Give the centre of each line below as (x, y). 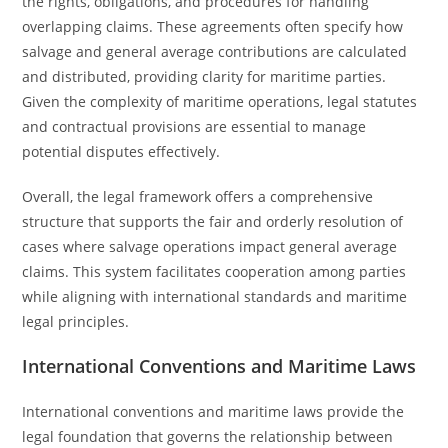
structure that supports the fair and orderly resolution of (213, 221)
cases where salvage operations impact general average (210, 246)
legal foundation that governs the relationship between (208, 436)
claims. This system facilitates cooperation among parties (214, 271)
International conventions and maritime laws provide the (213, 411)
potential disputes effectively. (121, 151)
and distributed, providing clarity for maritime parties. (204, 76)
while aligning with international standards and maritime (215, 296)
